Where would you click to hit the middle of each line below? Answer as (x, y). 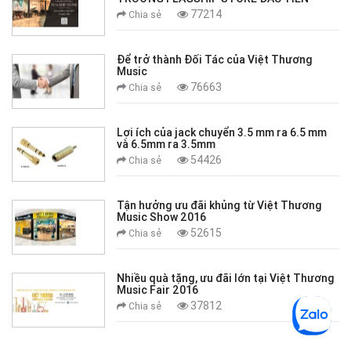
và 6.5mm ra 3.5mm (166, 145)
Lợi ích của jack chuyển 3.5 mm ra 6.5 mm (222, 133)
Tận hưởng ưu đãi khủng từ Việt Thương (220, 206)
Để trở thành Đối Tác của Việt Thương (215, 60)
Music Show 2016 (162, 217)
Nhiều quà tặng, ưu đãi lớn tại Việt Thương (226, 279)
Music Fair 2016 (158, 290)
